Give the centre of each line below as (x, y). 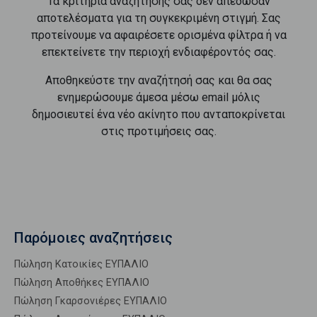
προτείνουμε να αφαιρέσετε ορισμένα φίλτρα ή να (158, 35)
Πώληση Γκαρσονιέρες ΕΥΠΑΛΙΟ (91, 301)
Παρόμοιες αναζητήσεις (93, 238)
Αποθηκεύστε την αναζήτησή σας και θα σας (158, 80)
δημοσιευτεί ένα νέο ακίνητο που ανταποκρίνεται (158, 114)
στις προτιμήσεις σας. (158, 131)
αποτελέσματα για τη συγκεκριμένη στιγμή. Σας (158, 18)
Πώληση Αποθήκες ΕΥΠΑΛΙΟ (82, 283)
